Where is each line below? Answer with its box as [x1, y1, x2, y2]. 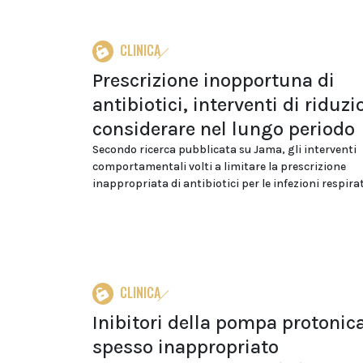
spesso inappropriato [92, 335, 279, 358]
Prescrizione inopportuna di [92, 69, 335, 92]
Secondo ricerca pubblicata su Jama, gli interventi [92, 143, 357, 156]
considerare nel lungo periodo [92, 117, 355, 140]
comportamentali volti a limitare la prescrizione [92, 160, 346, 173]
